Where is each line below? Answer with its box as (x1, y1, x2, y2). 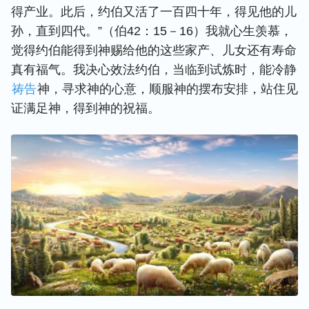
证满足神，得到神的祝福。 (11, 101, 160, 115)
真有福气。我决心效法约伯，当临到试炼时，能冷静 (11, 63, 297, 77)
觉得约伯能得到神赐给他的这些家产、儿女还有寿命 (11, 43, 297, 57)
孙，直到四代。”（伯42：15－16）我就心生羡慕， (11, 24, 292, 38)
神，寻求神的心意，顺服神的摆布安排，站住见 (37, 82, 298, 96)
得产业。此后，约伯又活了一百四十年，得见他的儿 (11, 5, 297, 19)
